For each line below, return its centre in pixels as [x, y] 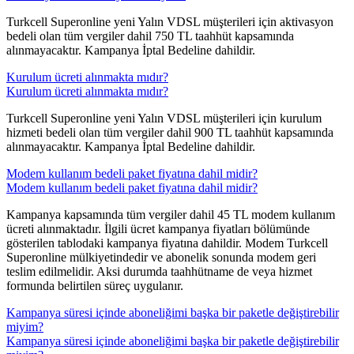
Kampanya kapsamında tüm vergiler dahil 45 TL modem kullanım [171, 215]
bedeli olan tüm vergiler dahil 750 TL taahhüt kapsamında [150, 36]
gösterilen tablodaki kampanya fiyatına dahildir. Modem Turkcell [167, 243]
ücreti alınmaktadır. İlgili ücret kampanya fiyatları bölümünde [158, 229]
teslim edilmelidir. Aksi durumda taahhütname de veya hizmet [159, 272]
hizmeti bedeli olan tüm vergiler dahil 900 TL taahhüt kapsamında [170, 133]
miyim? [25, 327]
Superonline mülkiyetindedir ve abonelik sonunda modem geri [161, 258]
